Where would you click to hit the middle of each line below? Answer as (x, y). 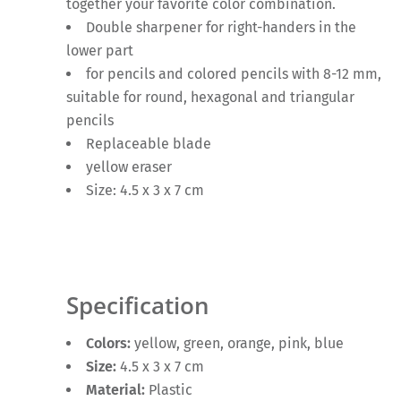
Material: (117, 390)
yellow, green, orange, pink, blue (239, 344)
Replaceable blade (149, 143)
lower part (100, 50)
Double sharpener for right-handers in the (221, 27)
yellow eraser (129, 166)
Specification (138, 306)
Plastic (171, 390)
